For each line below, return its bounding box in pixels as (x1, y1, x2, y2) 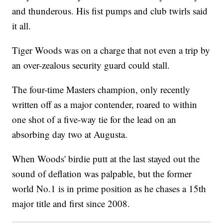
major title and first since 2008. (12, 197, 130, 210)
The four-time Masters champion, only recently (12, 83, 191, 96)
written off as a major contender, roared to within (12, 98, 198, 111)
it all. (12, 19, 31, 32)
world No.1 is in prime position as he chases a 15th (12, 182, 207, 195)
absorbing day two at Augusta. (12, 128, 128, 141)
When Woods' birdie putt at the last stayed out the (12, 152, 200, 165)
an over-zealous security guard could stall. (12, 59, 170, 72)
